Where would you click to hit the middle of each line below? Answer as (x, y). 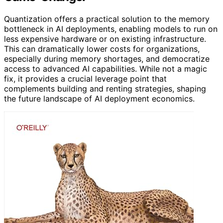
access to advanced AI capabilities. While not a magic (106, 69)
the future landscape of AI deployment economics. (99, 99)
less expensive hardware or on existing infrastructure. (105, 39)
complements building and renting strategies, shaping (105, 89)
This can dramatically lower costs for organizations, (102, 49)
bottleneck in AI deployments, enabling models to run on (111, 29)
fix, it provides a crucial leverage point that (85, 79)
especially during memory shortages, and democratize (107, 59)
